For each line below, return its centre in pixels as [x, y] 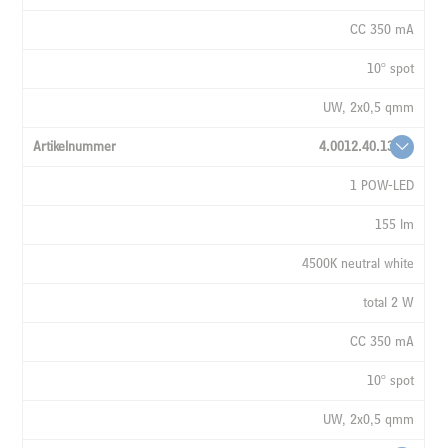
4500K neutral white [358, 263]
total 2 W [389, 302]
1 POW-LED [382, 185]
